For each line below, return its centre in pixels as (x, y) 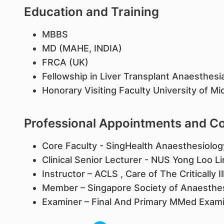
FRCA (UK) (65, 62)
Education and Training (91, 12)
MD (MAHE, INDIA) (82, 48)
